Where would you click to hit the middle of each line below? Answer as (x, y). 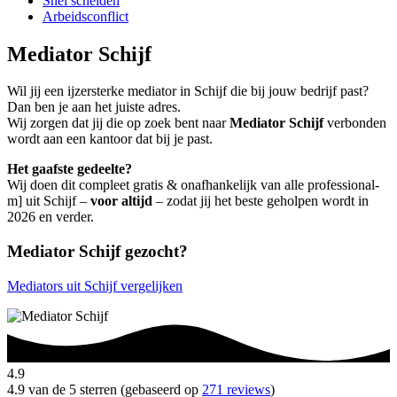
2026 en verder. (51, 217)
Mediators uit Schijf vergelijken (95, 285)
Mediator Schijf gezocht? (97, 252)
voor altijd (121, 201)
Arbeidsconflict (86, 16)
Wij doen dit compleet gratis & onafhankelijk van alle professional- (193, 185)
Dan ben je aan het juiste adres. (94, 107)
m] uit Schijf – (49, 201)
